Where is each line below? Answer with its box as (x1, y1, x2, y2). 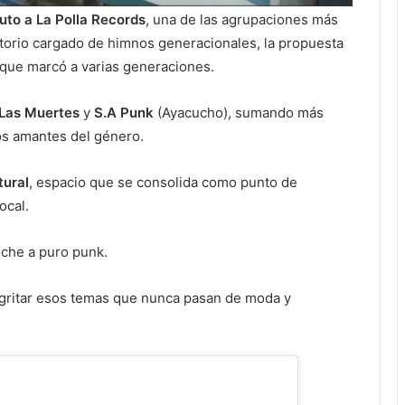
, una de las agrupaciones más (146, 10, 338, 28)
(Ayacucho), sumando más (154, 103, 324, 121)
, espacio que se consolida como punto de (29, 173, 298, 191)
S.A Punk (94, 103, 154, 121)
